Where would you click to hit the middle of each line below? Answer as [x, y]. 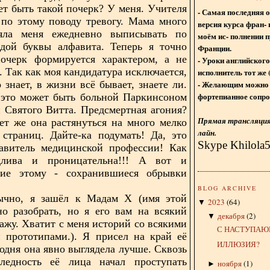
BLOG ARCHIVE [228, 188]
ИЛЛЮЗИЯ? [239, 244]
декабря [231, 215]
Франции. [215, 48]
